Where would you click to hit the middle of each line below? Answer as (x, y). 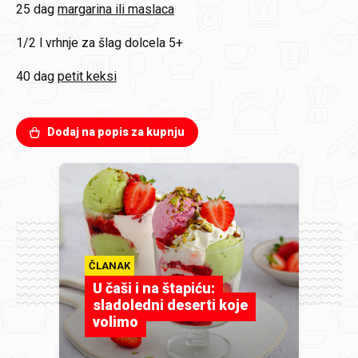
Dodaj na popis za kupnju (116, 132)
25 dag (35, 10)
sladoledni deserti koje (170, 305)
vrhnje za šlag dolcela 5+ (114, 43)
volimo (115, 322)
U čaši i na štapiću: (154, 288)
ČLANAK (109, 266)
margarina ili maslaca (116, 10)
